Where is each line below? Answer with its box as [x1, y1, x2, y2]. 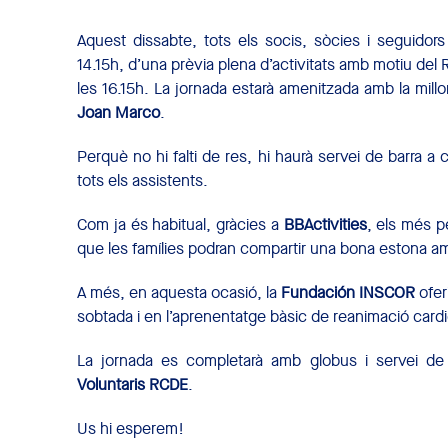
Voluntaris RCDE [77, 373, 188, 395]
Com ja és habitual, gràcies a [77, 213, 284, 235]
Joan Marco [77, 101, 160, 123]
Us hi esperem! [77, 417, 184, 439]
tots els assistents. [77, 169, 208, 191]
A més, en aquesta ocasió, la [77, 281, 282, 303]
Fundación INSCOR [281, 281, 416, 303]
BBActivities [283, 213, 367, 235]
